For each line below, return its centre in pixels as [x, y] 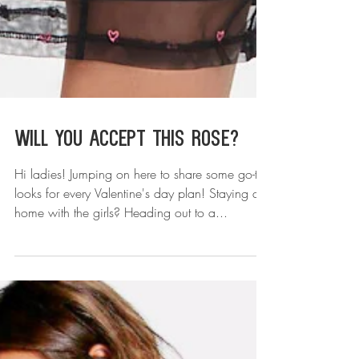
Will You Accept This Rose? [127, 236]
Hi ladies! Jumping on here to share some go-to [139, 270]
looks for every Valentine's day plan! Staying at [138, 289]
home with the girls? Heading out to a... [121, 309]
